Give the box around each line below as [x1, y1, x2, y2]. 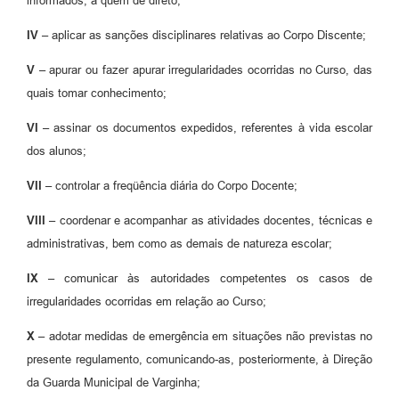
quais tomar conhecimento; [27, 86, 167, 101]
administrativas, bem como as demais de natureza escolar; [27, 237, 332, 251]
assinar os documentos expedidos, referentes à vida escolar [49, 121, 373, 135]
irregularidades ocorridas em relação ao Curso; [27, 295, 266, 309]
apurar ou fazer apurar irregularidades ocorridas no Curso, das [49, 63, 373, 77]
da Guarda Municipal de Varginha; [27, 376, 200, 390]
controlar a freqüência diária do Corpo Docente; [52, 179, 297, 193]
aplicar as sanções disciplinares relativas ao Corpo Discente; [52, 28, 366, 43]
